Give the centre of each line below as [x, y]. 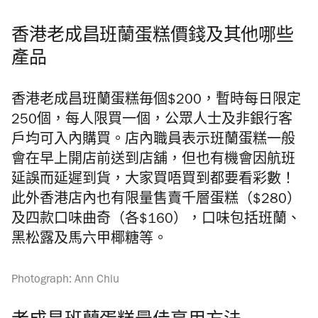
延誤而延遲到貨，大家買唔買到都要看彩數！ [153, 181]
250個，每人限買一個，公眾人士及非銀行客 [152, 121]
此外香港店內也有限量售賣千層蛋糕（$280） [156, 201]
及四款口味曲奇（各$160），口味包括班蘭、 [156, 221]
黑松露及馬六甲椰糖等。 [89, 241]
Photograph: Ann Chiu [65, 281]
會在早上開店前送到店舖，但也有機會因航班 [153, 161]
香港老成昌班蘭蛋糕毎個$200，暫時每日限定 [156, 102]
